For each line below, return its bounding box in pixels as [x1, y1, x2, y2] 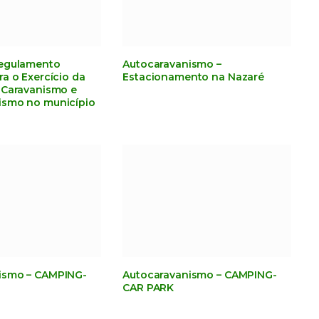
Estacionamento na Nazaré [122, 70, 264, 84]
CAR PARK [122, 281, 174, 294]
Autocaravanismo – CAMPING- [122, 268, 277, 281]
